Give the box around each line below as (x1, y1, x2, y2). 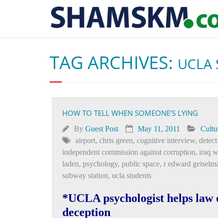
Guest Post (85, 125, 118, 133)
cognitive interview (137, 136, 195, 145)
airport (75, 136, 95, 145)
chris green (99, 136, 133, 145)
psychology (83, 160, 118, 168)
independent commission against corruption (62, 148, 195, 156)
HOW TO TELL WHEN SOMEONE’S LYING (62, 108, 198, 118)
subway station (62, 171, 108, 180)
